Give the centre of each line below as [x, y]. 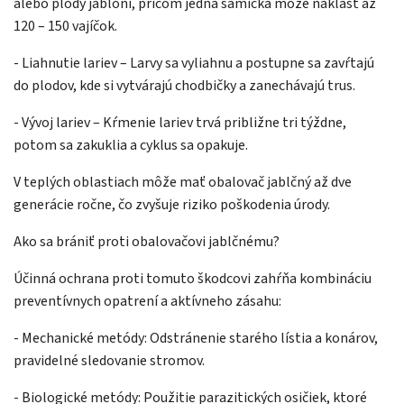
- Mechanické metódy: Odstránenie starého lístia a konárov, [196, 339]
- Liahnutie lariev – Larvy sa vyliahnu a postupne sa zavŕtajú [194, 64]
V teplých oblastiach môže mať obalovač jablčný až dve [183, 183]
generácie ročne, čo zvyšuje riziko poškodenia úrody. [172, 205]
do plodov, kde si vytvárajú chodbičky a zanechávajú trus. [184, 86]
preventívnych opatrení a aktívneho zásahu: [147, 302]
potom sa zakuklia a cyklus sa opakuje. [131, 146]
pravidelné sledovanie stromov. [109, 361]
